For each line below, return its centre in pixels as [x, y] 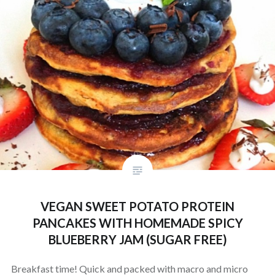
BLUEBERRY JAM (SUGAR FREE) [137, 240]
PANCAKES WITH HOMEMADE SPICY [137, 223]
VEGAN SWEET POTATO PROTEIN [137, 207]
